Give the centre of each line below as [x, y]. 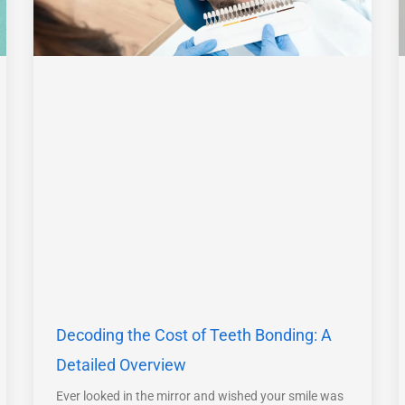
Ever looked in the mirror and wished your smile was [200, 396]
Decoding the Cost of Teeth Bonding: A [194, 334]
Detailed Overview [122, 364]
